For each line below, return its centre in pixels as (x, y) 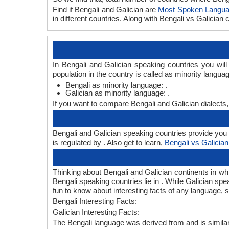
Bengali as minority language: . (116, 85)
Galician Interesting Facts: (96, 212)
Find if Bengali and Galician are (106, 9)
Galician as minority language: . (118, 93)
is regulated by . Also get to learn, (109, 142)
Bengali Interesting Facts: (95, 201)
